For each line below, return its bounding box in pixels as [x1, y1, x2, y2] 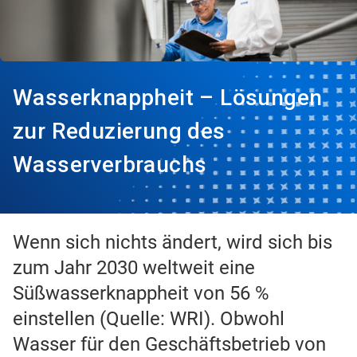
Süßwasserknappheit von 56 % [13, 282, 269, 305]
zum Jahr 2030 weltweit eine [13, 257, 255, 280]
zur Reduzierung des [13, 118, 226, 145]
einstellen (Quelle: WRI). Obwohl [13, 308, 284, 331]
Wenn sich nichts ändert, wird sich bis [13, 231, 332, 254]
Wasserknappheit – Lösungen [13, 84, 323, 112]
